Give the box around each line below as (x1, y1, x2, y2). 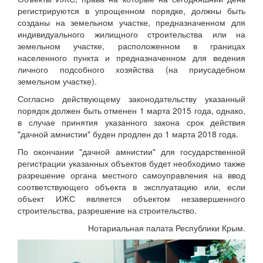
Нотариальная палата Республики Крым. (88, 221, 245, 234)
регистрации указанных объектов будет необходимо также (18, 157, 245, 169)
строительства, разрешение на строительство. (18, 204, 197, 216)
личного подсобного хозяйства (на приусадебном (18, 63, 245, 75)
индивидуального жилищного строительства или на (18, 28, 245, 40)
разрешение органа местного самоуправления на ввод (18, 168, 245, 181)
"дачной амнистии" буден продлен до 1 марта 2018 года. (18, 127, 238, 140)
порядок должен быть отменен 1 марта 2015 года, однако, (18, 104, 245, 116)
